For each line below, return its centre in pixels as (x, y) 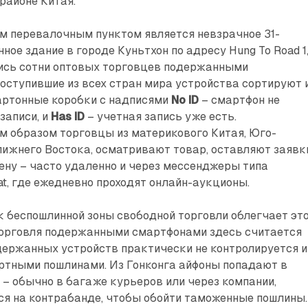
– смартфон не (240, 100)
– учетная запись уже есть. (161, 116)
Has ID (68, 116)
